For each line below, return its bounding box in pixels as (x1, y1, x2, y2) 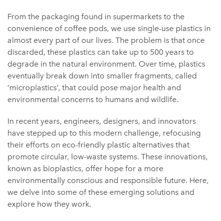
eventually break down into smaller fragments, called (7, 71, 197, 80)
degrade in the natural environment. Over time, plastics (7, 59, 205, 69)
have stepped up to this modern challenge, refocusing (7, 128, 201, 138)
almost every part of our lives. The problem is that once (7, 36, 205, 45)
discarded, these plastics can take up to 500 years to (7, 47, 194, 57)
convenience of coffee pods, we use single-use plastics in (7, 24, 211, 33)
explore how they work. (7, 199, 91, 209)
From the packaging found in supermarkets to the (7, 12, 184, 21)
